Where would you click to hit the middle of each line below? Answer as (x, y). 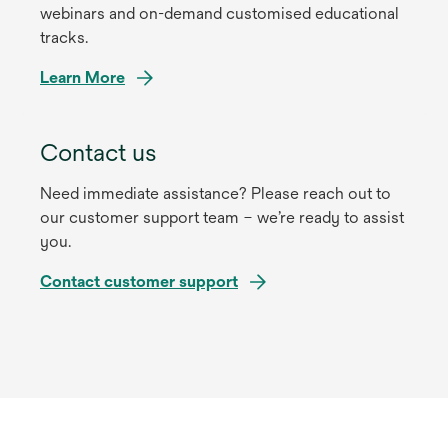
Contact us (101, 152)
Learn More (82, 78)
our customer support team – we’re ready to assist (222, 218)
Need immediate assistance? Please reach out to (215, 194)
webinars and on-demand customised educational (219, 14)
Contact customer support (139, 282)
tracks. (64, 38)
